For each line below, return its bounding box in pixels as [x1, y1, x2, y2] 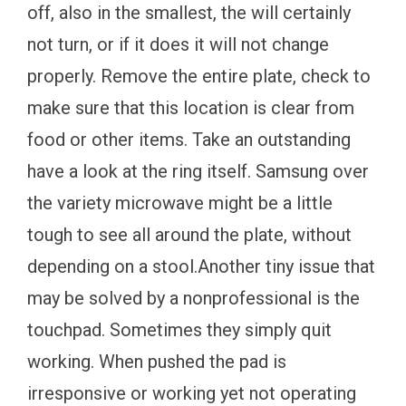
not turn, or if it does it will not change [27, 33, 329, 55]
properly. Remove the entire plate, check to [27, 64, 371, 87]
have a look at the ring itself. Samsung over [27, 159, 369, 182]
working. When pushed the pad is [27, 350, 286, 372]
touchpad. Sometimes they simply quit [27, 318, 332, 341]
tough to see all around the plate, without [27, 223, 352, 246]
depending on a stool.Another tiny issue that [27, 255, 375, 277]
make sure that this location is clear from [27, 96, 354, 119]
